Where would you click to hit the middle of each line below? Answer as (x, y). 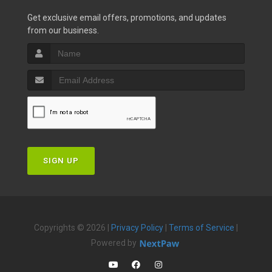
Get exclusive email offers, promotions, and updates (127, 18)
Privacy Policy (137, 228)
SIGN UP (61, 161)
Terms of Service (202, 228)
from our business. (63, 30)
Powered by (115, 243)
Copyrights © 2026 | (73, 228)
